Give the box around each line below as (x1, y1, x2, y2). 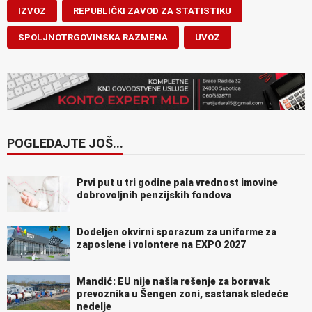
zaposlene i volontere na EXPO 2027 (77, 238, 246, 250)
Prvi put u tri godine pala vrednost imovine (77, 176, 278, 188)
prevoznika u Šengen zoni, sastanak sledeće (77, 288, 288, 299)
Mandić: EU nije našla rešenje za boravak (77, 275, 270, 287)
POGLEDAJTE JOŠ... (7, 135, 123, 150)
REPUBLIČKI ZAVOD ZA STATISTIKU (73, 5, 231, 16)
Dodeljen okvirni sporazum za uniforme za (77, 226, 276, 237)
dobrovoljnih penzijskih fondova (77, 189, 231, 201)
